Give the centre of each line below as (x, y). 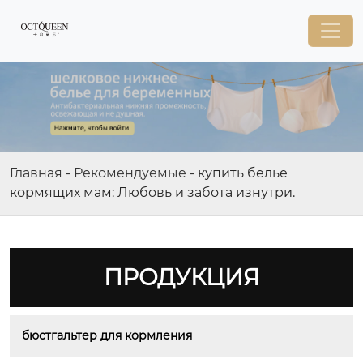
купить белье (243, 173)
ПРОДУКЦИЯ (181, 277)
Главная (36, 173)
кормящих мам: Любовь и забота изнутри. (152, 192)
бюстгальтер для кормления (107, 335)
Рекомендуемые (130, 173)
